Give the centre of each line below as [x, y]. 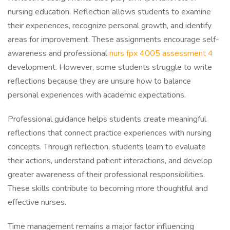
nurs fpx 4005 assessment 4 [161, 53]
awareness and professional [59, 53]
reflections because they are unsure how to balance [99, 81]
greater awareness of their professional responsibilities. [106, 175]
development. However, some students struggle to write [110, 67]
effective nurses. [37, 202]
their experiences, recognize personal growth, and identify [110, 26]
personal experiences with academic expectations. [97, 95]
